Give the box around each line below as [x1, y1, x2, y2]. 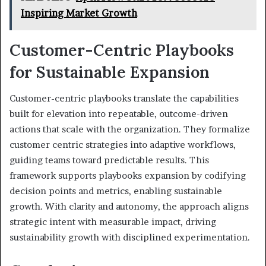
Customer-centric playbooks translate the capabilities [9, 93, 239, 104]
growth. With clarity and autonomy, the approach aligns [9, 201, 249, 213]
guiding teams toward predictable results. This [9, 154, 209, 166]
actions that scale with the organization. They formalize [9, 123, 250, 135]
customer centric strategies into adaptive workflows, [9, 139, 236, 151]
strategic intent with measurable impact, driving [9, 216, 216, 228]
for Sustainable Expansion [9, 61, 210, 82]
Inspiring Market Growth [21, 7, 137, 19]
